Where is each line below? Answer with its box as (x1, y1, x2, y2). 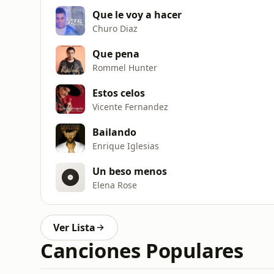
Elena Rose (92, 179, 137, 191)
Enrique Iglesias (92, 139, 159, 152)
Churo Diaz (92, 22, 138, 34)
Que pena (92, 46, 139, 61)
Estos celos (92, 86, 145, 100)
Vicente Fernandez (92, 100, 168, 113)
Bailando (92, 125, 136, 139)
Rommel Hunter (92, 61, 157, 73)
